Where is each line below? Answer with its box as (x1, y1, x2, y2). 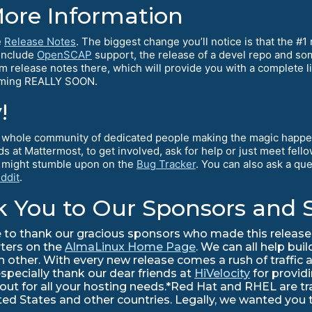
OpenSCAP (37, 48, 92, 62)
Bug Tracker (136, 157, 196, 171)
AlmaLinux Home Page (65, 240, 196, 254)
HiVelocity (194, 267, 250, 281)
